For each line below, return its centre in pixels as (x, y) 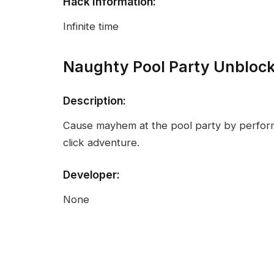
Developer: (91, 174)
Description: (94, 100)
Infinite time (91, 27)
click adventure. (101, 143)
